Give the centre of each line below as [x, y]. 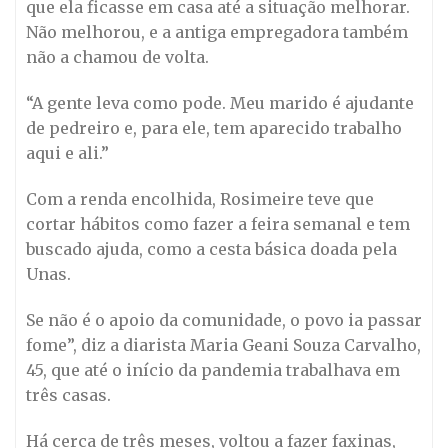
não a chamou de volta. [117, 57]
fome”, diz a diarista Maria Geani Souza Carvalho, [223, 344]
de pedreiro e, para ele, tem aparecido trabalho [214, 128]
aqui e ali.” [67, 153]
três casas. [68, 394]
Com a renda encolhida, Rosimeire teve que [200, 198]
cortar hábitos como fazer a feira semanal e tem [218, 223]
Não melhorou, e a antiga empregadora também [217, 32]
